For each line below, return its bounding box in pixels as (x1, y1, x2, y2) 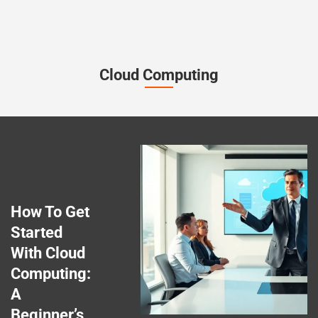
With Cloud (11, 243, 85, 262)
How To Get (11, 202, 89, 221)
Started (11, 223, 62, 241)
